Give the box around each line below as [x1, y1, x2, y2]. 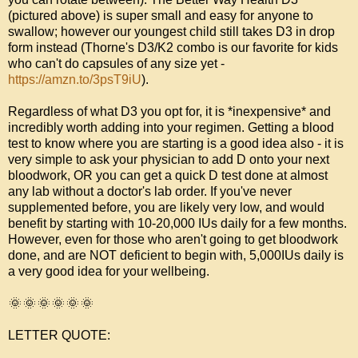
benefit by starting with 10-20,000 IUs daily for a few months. [8, 217, 347, 231]
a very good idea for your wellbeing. [8, 265, 213, 279]
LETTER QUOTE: [8, 328, 110, 343]
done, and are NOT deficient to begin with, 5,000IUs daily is [8, 249, 344, 263]
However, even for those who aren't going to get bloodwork [8, 233, 338, 247]
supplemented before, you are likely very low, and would [8, 201, 324, 215]
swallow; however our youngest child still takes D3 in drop [8, 25, 335, 39]
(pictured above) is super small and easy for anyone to [8, 9, 313, 23]
